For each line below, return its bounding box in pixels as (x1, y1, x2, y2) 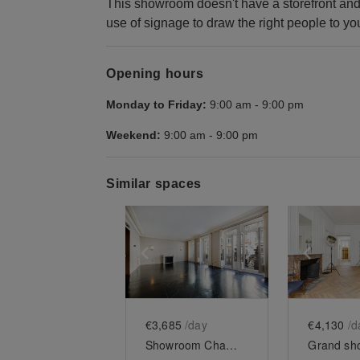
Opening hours (106, 66, 204, 80)
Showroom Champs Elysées (225, 336, 237, 353)
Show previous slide (163, 243, 287, 258)
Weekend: (106, 128, 161, 141)
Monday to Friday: (106, 97, 207, 111)
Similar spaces (106, 176, 202, 190)
